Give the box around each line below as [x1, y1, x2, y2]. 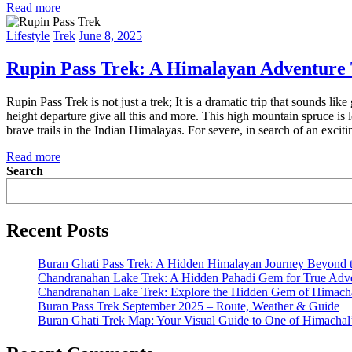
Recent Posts [6, 220, 108, 241]
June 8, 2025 [79, 28, 142, 42]
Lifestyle [6, 28, 49, 42]
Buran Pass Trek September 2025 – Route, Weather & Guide [38, 299, 339, 313]
